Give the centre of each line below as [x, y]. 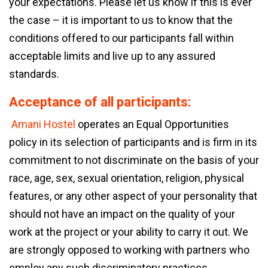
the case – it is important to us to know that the [121, 20]
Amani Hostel [42, 124]
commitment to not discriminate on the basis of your [134, 160]
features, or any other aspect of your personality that [133, 196]
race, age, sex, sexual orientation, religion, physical [127, 178]
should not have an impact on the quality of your [122, 214]
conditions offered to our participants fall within [121, 38]
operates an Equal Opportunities [152, 124]
